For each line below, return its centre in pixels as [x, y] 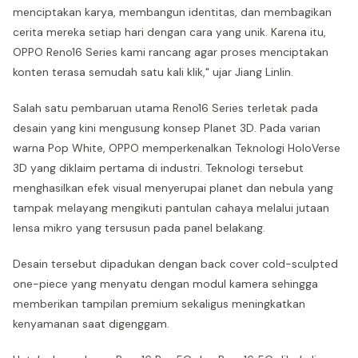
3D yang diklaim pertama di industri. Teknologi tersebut [158, 168]
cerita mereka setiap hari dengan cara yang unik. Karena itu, [169, 32]
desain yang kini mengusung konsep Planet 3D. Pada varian [167, 128]
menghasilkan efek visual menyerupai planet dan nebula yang [173, 188]
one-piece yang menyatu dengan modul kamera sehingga [165, 284]
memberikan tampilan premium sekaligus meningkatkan [159, 304]
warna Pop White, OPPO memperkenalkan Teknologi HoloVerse [177, 148]
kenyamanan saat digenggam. [91, 324]
